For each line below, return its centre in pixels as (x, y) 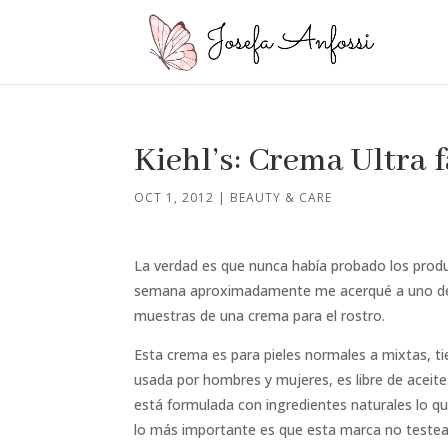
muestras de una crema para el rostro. (260, 315)
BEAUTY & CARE (281, 197)
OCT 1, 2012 (174, 197)
